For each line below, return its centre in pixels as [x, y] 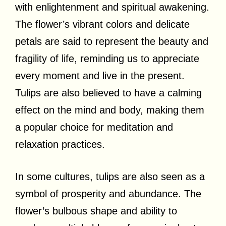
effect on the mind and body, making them [110, 110]
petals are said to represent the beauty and [112, 41]
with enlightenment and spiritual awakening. [112, 7]
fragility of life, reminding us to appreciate [107, 58]
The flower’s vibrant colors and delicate [102, 24]
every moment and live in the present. [100, 75]
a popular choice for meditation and [94, 127]
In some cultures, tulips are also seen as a [110, 176]
